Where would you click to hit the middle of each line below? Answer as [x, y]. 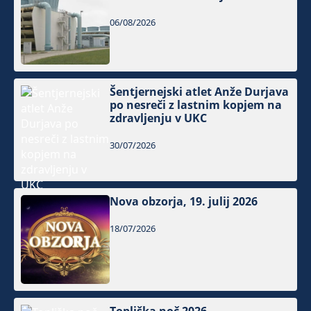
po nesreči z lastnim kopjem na [196, 105]
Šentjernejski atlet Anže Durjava [200, 92]
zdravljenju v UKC [159, 118]
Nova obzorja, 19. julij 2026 [184, 202]
